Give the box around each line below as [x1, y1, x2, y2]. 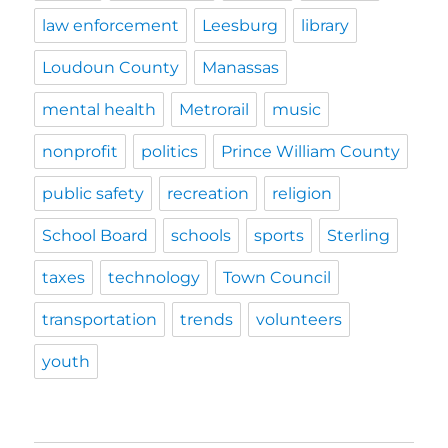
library [301, 15, 350, 35]
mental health [42, 99, 157, 119]
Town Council [223, 267, 332, 287]
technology [108, 267, 201, 287]
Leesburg [202, 15, 279, 35]
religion [272, 183, 333, 203]
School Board [42, 225, 149, 245]
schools [171, 225, 232, 245]
